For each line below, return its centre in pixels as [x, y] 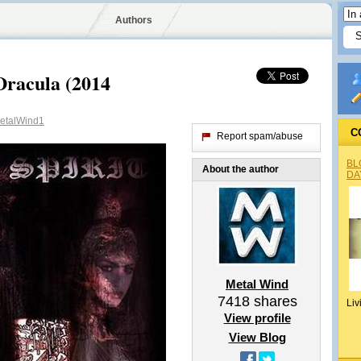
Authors [133, 20]
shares [273, 301]
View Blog [257, 337]
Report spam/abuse [260, 136]
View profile [257, 318]
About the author [241, 169]
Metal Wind [257, 284]
